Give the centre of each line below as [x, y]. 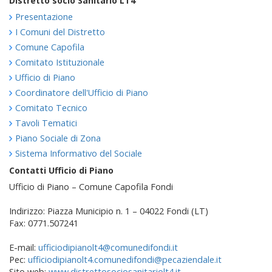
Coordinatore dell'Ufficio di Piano [82, 92]
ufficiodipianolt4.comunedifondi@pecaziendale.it [125, 259]
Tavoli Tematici [46, 123]
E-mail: [24, 247]
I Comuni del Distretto [60, 32]
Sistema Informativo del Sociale [79, 153]
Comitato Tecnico [51, 107]
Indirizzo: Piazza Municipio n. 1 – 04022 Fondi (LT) [109, 211]
